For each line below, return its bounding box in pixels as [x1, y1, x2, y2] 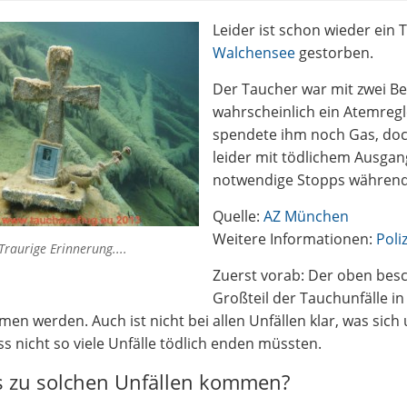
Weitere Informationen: [213, 229, 376, 249]
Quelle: [213, 206, 263, 226]
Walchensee [213, 43, 299, 63]
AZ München [263, 206, 349, 226]
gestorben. [299, 43, 373, 63]
